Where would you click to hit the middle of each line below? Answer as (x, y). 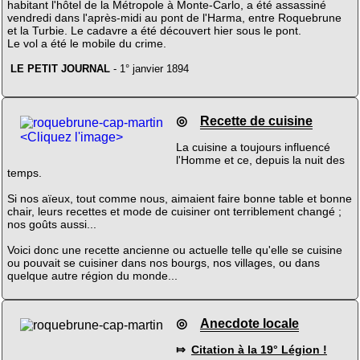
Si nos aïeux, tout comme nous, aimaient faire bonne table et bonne (179, 198)
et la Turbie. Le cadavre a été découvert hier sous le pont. (154, 31)
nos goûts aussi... (51, 224)
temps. (24, 172)
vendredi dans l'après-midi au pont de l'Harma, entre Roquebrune (174, 18)
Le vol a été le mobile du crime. (86, 44)
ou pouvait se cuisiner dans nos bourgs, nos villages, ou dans (163, 262)
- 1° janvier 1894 (150, 69)
